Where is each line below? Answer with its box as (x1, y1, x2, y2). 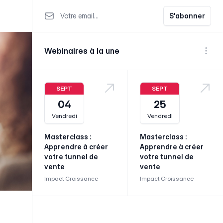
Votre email (44, 6, 83, 16)
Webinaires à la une (44, 46, 119, 56)
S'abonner (169, 11, 205, 20)
